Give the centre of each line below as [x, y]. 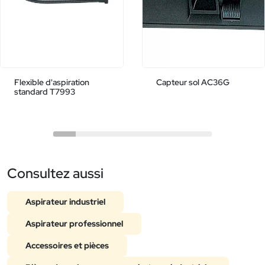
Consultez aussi [55, 173]
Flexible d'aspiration [52, 82]
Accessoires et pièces [67, 245]
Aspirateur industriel [65, 201]
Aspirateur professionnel [74, 223]
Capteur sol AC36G [193, 82]
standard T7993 [45, 91]
